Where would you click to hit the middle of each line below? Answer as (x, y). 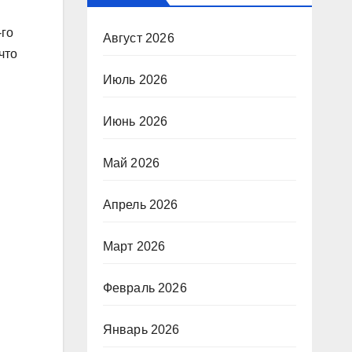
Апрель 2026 (140, 205)
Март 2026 (134, 246)
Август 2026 (138, 38)
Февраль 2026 (145, 288)
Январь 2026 (141, 330)
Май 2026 (131, 163)
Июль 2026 (135, 80)
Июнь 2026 (135, 121)
